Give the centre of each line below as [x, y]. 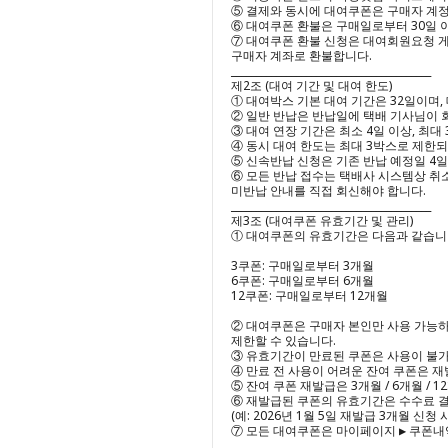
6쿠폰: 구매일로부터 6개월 [302, 280]
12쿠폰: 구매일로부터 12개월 [309, 295]
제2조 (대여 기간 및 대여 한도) [311, 85]
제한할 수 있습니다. [283, 340]
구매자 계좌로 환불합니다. [301, 55]
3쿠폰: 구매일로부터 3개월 [302, 265]
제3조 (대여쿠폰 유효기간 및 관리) [322, 220]
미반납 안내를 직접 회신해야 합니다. [328, 190]
